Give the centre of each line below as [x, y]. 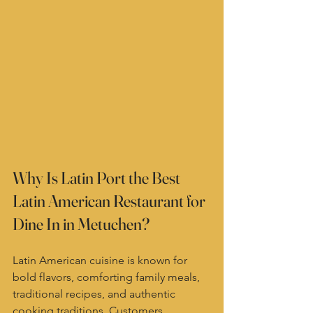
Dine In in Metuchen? [81, 224]
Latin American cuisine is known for [101, 260]
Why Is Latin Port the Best [98, 178]
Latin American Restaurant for [110, 201]
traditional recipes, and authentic [95, 294]
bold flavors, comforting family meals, [108, 277]
